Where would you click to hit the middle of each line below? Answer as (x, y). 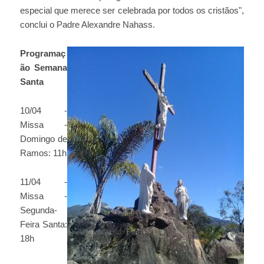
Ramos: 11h (43, 153)
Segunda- (39, 210)
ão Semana (44, 68)
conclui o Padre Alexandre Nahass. (90, 25)
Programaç (43, 54)
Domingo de (44, 139)
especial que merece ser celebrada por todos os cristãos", (132, 11)
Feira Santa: (44, 225)
